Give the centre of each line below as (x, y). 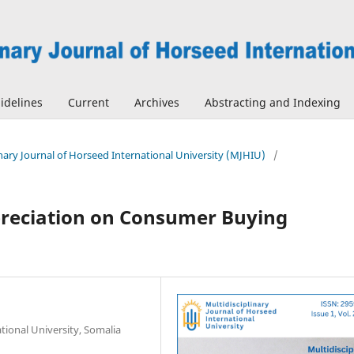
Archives (156, 102)
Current (88, 102)
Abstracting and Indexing (272, 102)
